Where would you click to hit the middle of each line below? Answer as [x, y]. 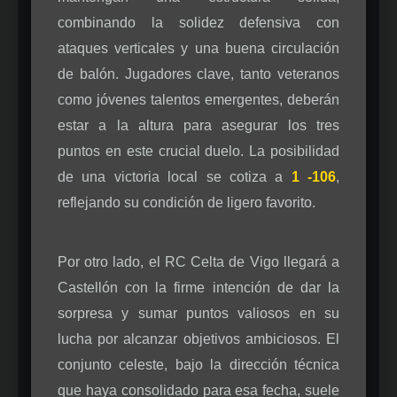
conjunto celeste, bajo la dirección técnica [198, 364]
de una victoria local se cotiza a [175, 176]
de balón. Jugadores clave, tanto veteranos [198, 74]
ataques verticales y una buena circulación [198, 48]
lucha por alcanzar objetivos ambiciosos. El [198, 339]
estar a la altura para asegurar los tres [198, 125]
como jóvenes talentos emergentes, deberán [198, 99]
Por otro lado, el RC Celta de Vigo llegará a [198, 261]
